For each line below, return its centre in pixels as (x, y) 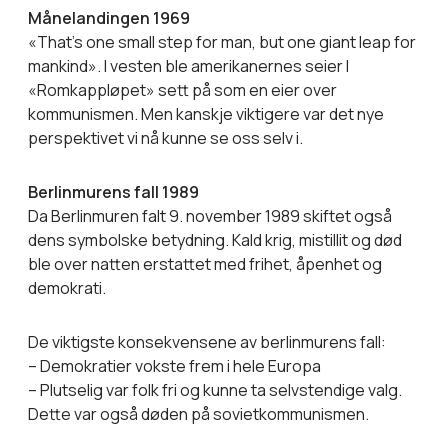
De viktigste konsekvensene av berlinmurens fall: (207, 341)
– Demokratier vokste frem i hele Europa (174, 365)
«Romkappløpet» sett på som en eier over (182, 89)
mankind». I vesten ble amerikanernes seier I (188, 65)
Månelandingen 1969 (109, 17)
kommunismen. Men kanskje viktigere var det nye (206, 113)
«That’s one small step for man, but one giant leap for (222, 41)
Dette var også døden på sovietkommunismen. (198, 413)
